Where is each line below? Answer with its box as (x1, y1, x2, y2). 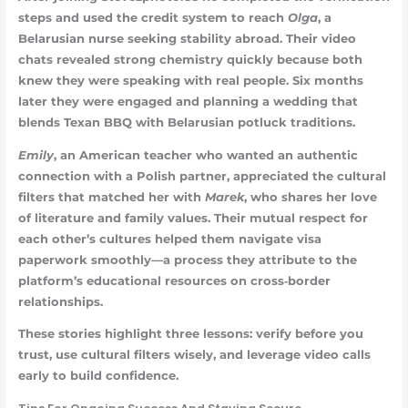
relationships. (17, 294, 103, 309)
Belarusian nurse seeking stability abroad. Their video (17, 31, 356, 46)
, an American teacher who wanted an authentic (53, 148, 358, 162)
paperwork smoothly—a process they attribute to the (17, 252, 357, 267)
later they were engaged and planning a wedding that (17, 94, 358, 108)
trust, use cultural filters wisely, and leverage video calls (17, 348, 371, 362)
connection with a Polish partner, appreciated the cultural (17, 168, 386, 183)
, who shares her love (243, 189, 377, 204)
